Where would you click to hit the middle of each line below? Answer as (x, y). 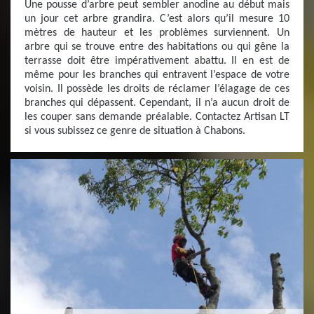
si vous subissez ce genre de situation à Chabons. (135, 131)
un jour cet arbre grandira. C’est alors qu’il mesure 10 (157, 19)
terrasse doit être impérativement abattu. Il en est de (157, 61)
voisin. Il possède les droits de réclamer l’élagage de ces (157, 89)
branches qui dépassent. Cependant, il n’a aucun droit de (157, 103)
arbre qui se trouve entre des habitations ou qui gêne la (157, 47)
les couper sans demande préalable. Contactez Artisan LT (157, 117)
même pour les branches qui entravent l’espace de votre (157, 75)
